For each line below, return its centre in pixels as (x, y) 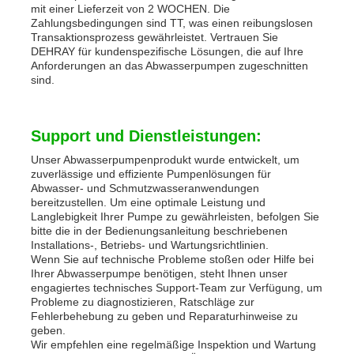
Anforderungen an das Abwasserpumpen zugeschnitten (170, 65)
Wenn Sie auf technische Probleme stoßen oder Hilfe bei (173, 259)
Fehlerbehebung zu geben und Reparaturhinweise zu (165, 316)
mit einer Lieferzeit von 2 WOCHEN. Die (131, 8)
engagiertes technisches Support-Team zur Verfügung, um (177, 287)
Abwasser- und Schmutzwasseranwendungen (145, 188)
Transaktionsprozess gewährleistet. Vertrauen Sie (155, 37)
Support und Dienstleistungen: (147, 136)
